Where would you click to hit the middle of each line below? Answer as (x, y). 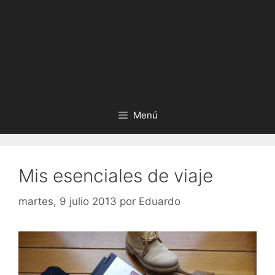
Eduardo (160, 201)
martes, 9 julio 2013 (68, 201)
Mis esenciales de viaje (116, 176)
